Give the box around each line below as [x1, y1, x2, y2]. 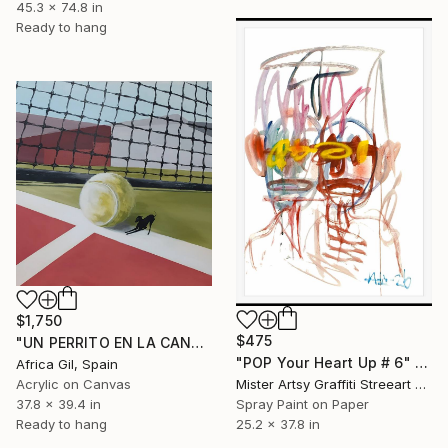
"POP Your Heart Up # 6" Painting [414, 353, 428, 371]
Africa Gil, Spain [16, 355, 118, 372]
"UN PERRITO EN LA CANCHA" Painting [191, 333, 205, 351]
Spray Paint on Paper [236, 395, 369, 412]
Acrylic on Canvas [16, 375, 131, 392]
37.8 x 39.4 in [16, 395, 101, 412]
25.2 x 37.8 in [236, 415, 320, 432]
